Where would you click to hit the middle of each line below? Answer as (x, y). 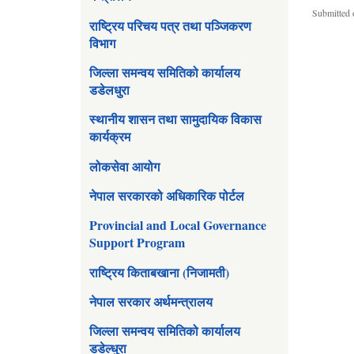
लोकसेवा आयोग (124, 166)
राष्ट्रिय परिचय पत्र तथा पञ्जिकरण (170, 25)
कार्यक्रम (110, 137)
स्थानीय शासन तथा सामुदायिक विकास (175, 119)
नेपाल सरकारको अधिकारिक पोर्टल (167, 196)
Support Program (137, 243)
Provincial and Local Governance (178, 225)
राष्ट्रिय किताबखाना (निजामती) (159, 272)
